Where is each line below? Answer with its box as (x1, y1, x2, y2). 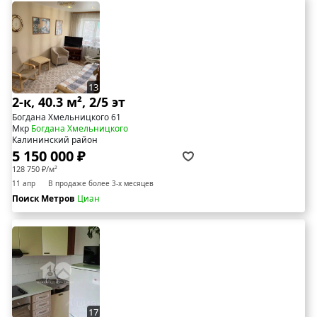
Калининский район (12, 133, 98, 146)
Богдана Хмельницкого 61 (12, 110, 121, 123)
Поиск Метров (12, 192, 77, 204)
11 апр (12, 178, 35, 188)
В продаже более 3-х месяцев (48, 178, 154, 188)
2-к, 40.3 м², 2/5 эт (12, 93, 125, 110)
